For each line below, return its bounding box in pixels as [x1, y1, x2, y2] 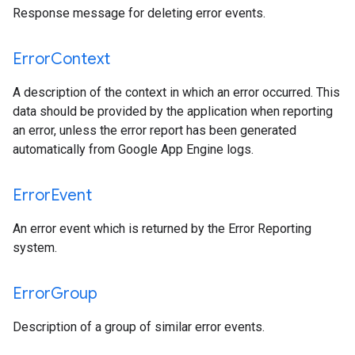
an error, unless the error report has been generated [13, 123, 296, 138]
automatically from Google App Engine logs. [13, 142, 254, 157]
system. [13, 240, 57, 255]
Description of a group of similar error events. [13, 319, 265, 334]
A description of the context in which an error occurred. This [13, 85, 340, 100]
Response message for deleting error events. [13, 6, 265, 21]
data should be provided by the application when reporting [13, 104, 333, 119]
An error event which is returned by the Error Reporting [13, 221, 311, 236]
